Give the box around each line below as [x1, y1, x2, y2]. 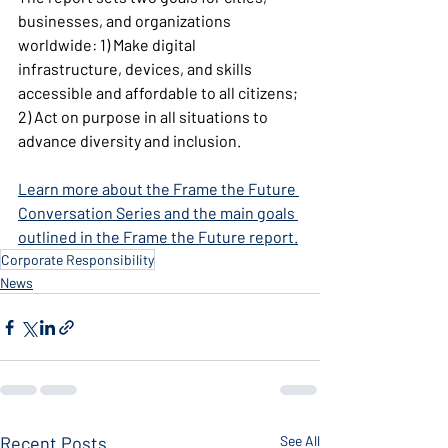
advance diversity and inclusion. [18, 131, 241, 150]
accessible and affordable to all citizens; [18, 83, 301, 102]
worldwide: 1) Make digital [18, 35, 199, 54]
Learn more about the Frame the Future [18, 179, 299, 198]
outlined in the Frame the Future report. [18, 227, 298, 246]
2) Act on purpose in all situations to [18, 107, 271, 126]
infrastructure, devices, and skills [18, 59, 255, 78]
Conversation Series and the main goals [18, 203, 298, 222]
